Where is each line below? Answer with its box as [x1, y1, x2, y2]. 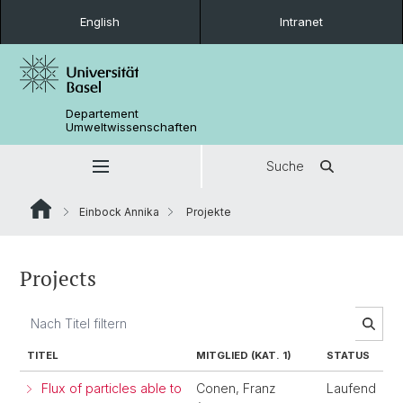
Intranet [279, 14, 323, 29]
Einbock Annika [79, 205, 159, 219]
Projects [20, 264, 96, 292]
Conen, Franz [196, 381, 276, 396]
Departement [66, 106, 139, 121]
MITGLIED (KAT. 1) [196, 349, 291, 362]
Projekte [184, 205, 231, 219]
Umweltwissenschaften [66, 120, 198, 134]
